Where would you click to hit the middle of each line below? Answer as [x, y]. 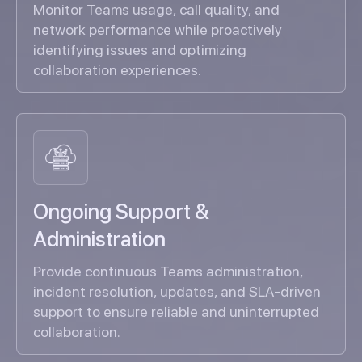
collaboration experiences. [117, 70]
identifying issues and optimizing [140, 50]
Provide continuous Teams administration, [168, 271]
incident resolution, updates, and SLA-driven [177, 292]
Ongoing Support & [121, 212]
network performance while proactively [158, 30]
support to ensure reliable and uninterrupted [176, 312]
